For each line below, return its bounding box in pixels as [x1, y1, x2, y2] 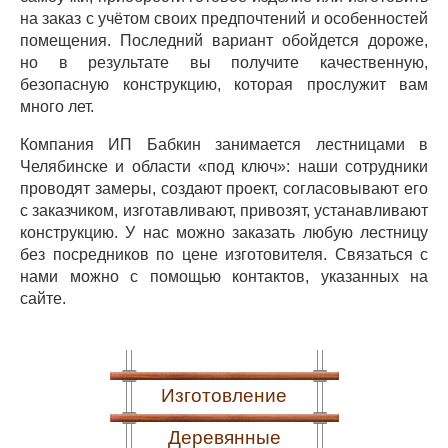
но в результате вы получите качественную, [20, 54, 428, 71]
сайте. [20, 290, 66, 307]
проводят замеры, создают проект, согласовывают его [20, 180, 428, 197]
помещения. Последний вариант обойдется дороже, [20, 32, 428, 49]
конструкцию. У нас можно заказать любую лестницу [20, 224, 428, 241]
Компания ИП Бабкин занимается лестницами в [20, 136, 428, 153]
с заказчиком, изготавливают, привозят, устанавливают [20, 202, 428, 219]
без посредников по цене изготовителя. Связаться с [20, 246, 428, 263]
